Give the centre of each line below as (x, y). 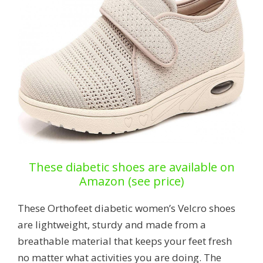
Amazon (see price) (131, 181)
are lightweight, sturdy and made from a (112, 225)
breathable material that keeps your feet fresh (125, 241)
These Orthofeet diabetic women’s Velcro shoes (127, 208)
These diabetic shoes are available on (131, 167)
